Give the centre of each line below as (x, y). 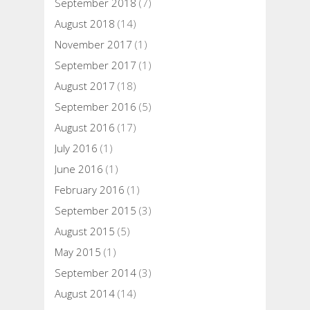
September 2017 (95, 65)
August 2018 (85, 24)
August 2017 (85, 86)
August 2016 (85, 128)
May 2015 (78, 252)
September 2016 (95, 107)
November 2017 (93, 45)
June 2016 (79, 169)
